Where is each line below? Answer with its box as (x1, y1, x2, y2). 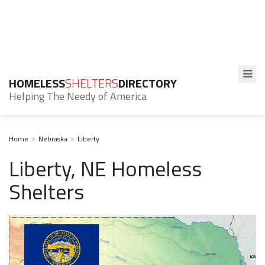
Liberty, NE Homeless (9, 152, 202, 185)
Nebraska (38, 133, 67, 144)
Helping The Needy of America (9, 88, 147, 104)
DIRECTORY (118, 74, 177, 92)
